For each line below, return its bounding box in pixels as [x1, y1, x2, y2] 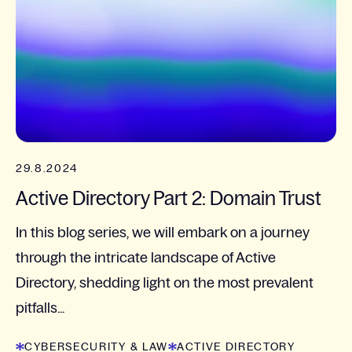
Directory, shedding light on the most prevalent [16, 274, 313, 291]
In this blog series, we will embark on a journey [16, 224, 310, 240]
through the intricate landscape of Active [16, 249, 276, 266]
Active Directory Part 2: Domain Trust [16, 187, 321, 209]
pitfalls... [16, 299, 64, 316]
